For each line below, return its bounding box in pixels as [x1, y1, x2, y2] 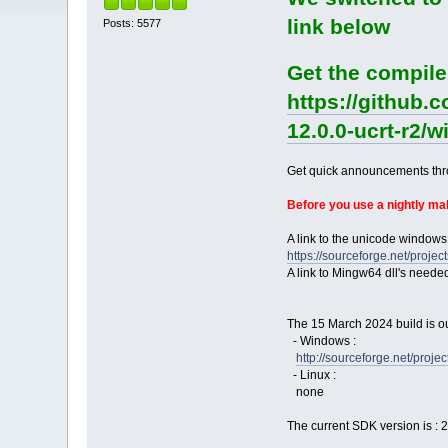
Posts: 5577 [103, 16, 162, 29]
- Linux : [286, 368, 336, 383]
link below [286, 15, 390, 40]
